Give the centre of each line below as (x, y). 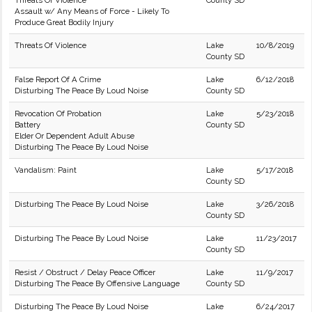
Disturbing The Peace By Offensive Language (97, 283)
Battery (28, 125)
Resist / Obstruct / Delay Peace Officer (85, 272)
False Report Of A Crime (58, 79)
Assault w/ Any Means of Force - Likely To (92, 11)
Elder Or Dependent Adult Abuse (75, 136)
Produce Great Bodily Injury (64, 22)
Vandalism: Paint (46, 170)
